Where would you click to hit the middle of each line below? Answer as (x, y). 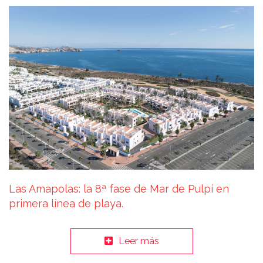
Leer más (139, 241)
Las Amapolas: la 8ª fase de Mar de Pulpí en (119, 188)
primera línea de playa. (66, 203)
